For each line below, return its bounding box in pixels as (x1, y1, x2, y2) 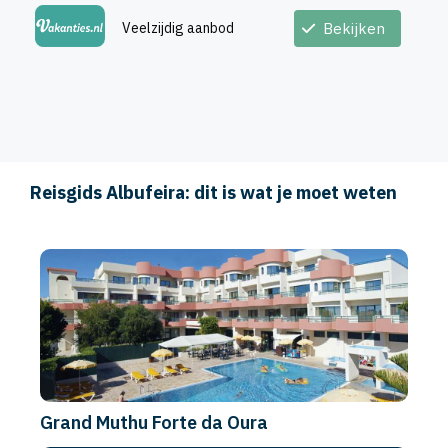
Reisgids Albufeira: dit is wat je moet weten (30, 181, 397, 205)
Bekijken (315, 18, 393, 38)
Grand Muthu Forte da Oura (40, 410, 268, 434)
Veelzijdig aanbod (122, 18, 234, 37)
